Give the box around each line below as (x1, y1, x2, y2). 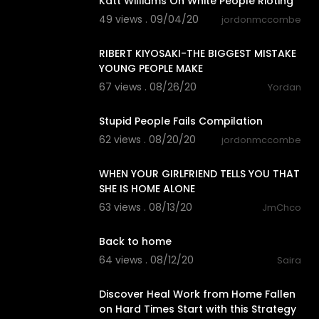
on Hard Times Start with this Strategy (98, 302, 296, 317)
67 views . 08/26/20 (98, 80, 197, 95)
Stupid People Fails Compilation (98, 114, 263, 129)
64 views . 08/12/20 (98, 253, 194, 268)
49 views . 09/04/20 (98, 12, 199, 27)
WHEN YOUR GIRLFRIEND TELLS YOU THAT (98, 167, 300, 182)
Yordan (268, 80, 301, 95)
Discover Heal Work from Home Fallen (98, 287, 296, 302)
